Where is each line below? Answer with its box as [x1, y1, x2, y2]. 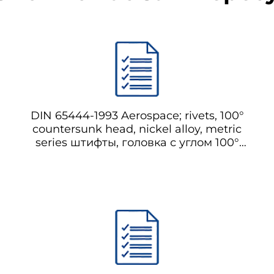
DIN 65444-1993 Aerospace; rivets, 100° [30, 109, 244, 122]
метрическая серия [81, 163, 193, 176]
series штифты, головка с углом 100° [35, 136, 239, 149]
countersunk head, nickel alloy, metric [32, 122, 242, 136]
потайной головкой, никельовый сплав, [24, 149, 250, 163]
